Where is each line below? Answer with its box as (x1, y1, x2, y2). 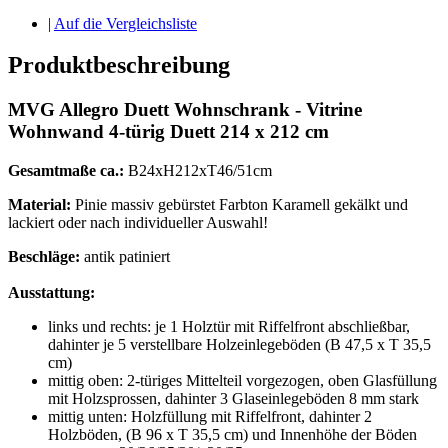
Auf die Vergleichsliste (54, 14, 197, 32)
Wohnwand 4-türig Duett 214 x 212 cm (8, 121, 329, 143)
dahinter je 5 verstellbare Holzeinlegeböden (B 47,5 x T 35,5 (48, 336, 431, 354)
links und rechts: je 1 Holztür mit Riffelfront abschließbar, (48, 318, 410, 336)
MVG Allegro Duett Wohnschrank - (8, 99, 306, 121)
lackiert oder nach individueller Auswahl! (8, 214, 268, 232)
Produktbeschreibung (8, 52, 230, 79)
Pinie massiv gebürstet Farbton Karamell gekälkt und (75, 196, 408, 214)
